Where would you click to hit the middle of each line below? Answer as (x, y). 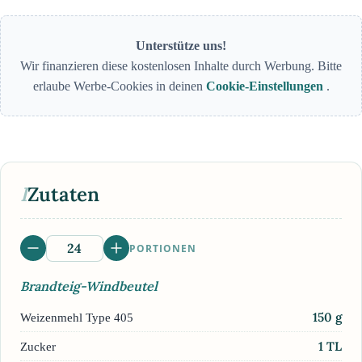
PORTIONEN (162, 248)
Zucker (38, 346)
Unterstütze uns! (181, 46)
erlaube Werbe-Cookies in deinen (119, 86)
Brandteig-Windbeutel (89, 286)
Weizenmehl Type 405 (77, 317)
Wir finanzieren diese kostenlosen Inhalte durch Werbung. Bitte (181, 66)
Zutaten (63, 195)
